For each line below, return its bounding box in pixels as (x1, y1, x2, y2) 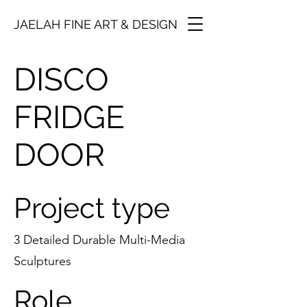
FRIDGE (14, 99, 125, 136)
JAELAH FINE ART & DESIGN (14, 17, 177, 32)
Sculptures (14, 254, 71, 269)
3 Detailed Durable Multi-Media (14, 232, 185, 247)
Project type (14, 191, 170, 225)
